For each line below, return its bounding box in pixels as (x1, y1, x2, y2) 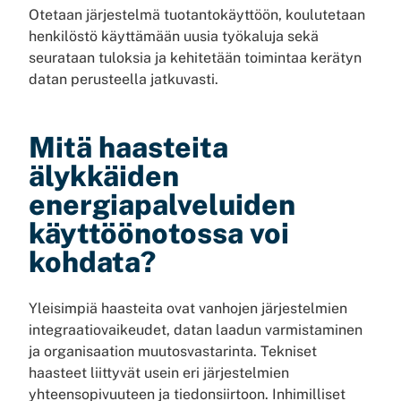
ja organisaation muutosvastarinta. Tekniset (29, 343, 317, 360)
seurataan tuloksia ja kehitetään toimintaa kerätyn (29, 49, 362, 66)
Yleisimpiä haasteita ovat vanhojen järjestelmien (29, 300, 347, 317)
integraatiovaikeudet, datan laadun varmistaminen (29, 321, 363, 338)
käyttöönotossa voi (29, 217, 289, 250)
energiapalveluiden (29, 188, 295, 221)
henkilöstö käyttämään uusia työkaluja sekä (29, 28, 319, 45)
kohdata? (29, 245, 156, 278)
